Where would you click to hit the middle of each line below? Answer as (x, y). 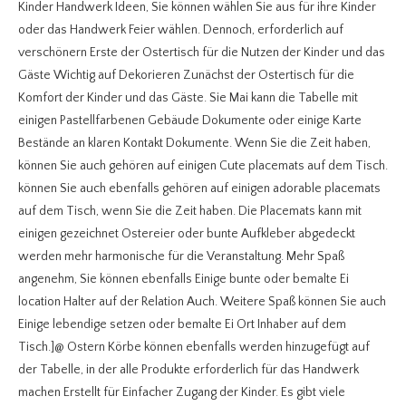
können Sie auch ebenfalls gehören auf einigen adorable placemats (199, 188)
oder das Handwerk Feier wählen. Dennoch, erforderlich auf (181, 29)
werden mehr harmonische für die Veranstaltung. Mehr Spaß (181, 256)
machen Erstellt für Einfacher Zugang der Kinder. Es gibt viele (182, 392)
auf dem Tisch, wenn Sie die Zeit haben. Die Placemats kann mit (190, 211)
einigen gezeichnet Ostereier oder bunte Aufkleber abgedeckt (187, 233)
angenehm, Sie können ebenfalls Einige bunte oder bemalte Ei (184, 279)
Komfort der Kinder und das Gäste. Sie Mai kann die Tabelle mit (188, 97)
